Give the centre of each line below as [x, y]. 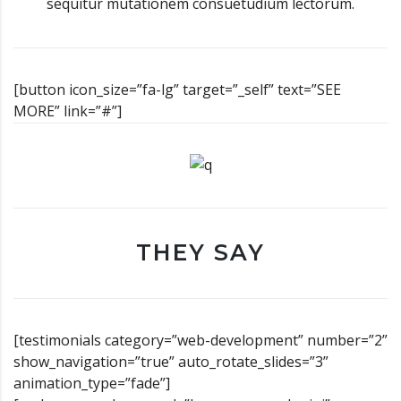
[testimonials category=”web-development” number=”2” [200, 340]
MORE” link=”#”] [68, 111]
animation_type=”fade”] [92, 383]
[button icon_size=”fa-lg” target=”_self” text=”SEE [177, 90]
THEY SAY [200, 252]
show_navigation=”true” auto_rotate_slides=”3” [171, 362]
